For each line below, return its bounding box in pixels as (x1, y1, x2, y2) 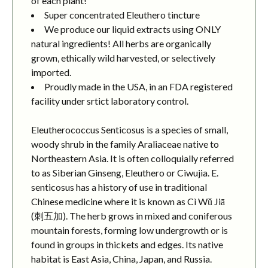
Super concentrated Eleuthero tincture (44, 9, 200, 21)
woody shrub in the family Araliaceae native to (31, 138, 219, 150)
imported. (31, 66, 71, 78)
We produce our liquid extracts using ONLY (44, 23, 221, 35)
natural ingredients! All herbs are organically (31, 38, 211, 50)
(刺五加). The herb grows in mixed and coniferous (31, 210, 232, 222)
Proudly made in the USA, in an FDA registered (44, 81, 233, 93)
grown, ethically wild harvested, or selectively (31, 52, 215, 64)
